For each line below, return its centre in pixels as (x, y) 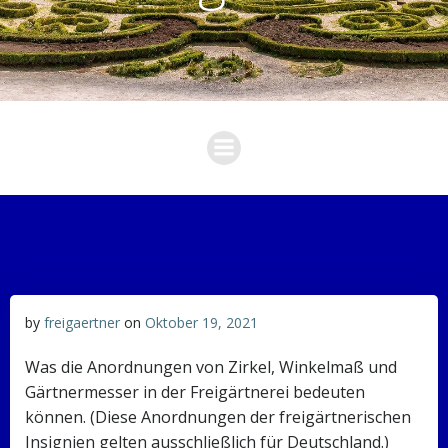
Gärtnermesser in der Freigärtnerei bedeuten (195, 391)
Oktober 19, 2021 (201, 322)
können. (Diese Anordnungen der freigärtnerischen (218, 416)
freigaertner (82, 322)
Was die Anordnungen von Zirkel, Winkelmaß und (211, 366)
